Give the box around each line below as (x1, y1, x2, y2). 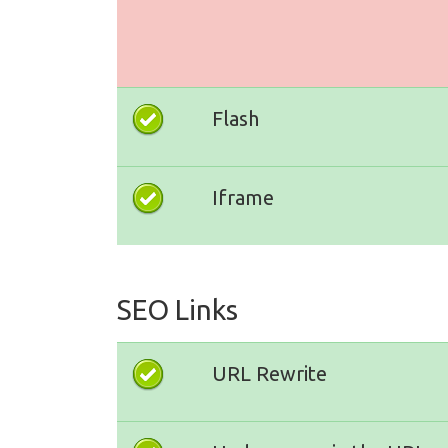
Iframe (212, 185, 274, 209)
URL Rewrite (212, 361, 327, 385)
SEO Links (117, 293, 238, 325)
